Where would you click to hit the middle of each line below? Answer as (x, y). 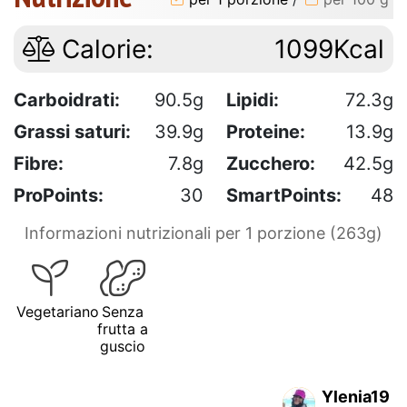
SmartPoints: (284, 195)
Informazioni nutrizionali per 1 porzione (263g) (203, 233)
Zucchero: (271, 163)
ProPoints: (59, 195)
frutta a (123, 328)
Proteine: (266, 131)
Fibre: (39, 163)
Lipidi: (253, 99)
